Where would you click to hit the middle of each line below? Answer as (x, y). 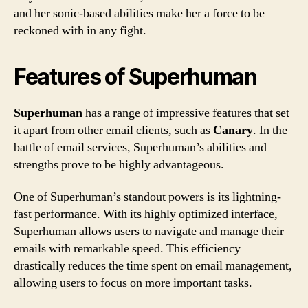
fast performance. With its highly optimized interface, (146, 214)
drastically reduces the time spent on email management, (153, 266)
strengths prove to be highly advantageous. (119, 164)
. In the (270, 130)
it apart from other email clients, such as (113, 130)
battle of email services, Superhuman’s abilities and (140, 147)
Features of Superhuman (135, 76)
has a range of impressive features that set (186, 113)
